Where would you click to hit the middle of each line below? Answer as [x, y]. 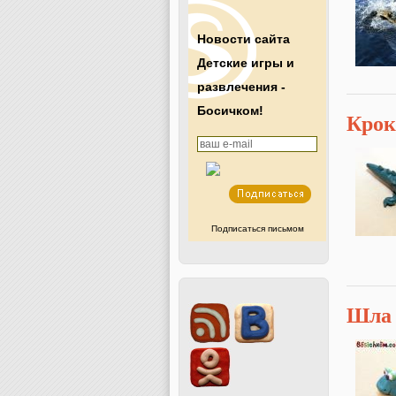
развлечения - [241, 87]
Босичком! [230, 110]
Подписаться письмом [257, 228]
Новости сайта [244, 39]
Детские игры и [246, 63]
